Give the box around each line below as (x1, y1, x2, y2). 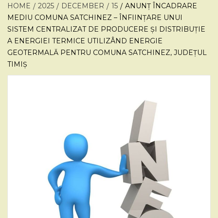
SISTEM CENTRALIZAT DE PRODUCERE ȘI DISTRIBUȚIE (7, 25, 205, 34)
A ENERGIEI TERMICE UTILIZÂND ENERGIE (7, 36, 163, 45)
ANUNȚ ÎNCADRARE (125, 1, 197, 10)
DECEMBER (61, 1, 104, 10)
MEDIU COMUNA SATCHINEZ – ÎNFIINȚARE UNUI (7, 13, 182, 22)
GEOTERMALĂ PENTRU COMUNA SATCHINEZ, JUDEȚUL (7, 48, 207, 57)
